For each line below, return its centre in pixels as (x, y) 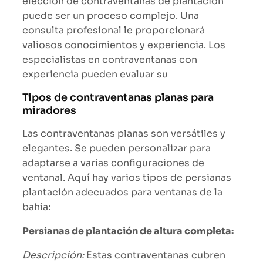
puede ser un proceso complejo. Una (111, 16)
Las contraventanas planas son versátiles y (124, 134)
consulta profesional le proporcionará (114, 31)
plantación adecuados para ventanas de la (122, 193)
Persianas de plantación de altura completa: (128, 231)
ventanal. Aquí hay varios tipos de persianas (127, 178)
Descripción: (53, 255)
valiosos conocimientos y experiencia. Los (124, 45)
